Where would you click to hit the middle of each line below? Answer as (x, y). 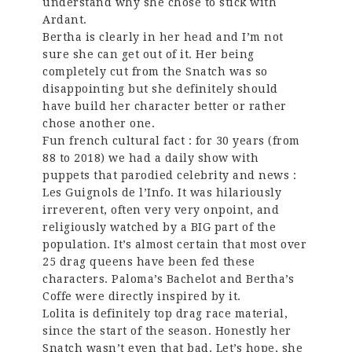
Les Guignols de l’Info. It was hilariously (162, 192)
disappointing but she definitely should (160, 88)
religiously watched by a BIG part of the (159, 227)
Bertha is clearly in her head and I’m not (163, 37)
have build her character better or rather (165, 106)
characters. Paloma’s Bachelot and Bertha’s (169, 279)
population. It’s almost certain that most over (175, 244)
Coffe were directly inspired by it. (142, 296)
